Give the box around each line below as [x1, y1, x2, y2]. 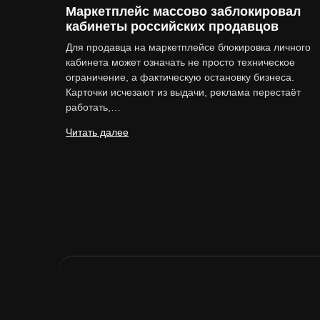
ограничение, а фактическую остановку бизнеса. [66, 71, 294, 84]
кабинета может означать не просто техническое [66, 56, 295, 69]
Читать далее [66, 126, 129, 139]
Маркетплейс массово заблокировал [66, 4, 301, 19]
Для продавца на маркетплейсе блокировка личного [66, 41, 311, 54]
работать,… [66, 101, 121, 114]
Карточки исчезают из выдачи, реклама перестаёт [66, 86, 301, 99]
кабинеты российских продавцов [66, 19, 279, 34]
